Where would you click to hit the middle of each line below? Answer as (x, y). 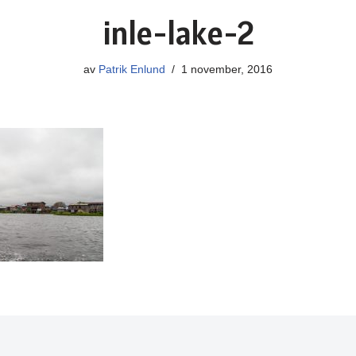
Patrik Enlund (132, 69)
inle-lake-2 (178, 33)
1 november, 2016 (227, 69)
